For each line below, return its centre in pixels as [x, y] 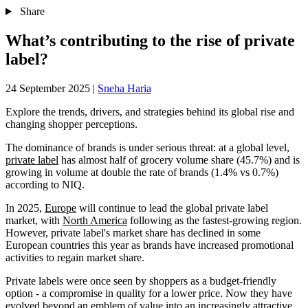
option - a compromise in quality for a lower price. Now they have [149, 293]
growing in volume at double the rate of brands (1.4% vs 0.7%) [142, 172]
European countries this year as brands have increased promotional [150, 245]
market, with [34, 220]
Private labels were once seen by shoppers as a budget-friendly [141, 280]
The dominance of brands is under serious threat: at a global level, [147, 147]
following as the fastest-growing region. [214, 220]
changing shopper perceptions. [71, 124]
